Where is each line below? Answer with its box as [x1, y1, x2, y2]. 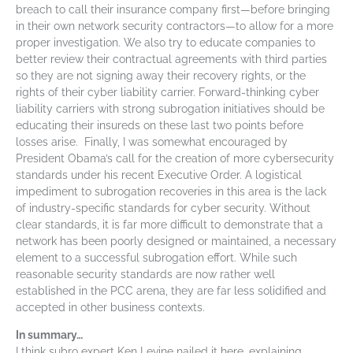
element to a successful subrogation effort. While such [16, 251, 297, 265]
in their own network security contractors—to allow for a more [16, 20, 333, 33]
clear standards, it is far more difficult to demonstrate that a [16, 218, 323, 232]
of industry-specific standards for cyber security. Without [16, 202, 310, 215]
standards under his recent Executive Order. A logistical [16, 169, 302, 182]
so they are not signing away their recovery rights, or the [16, 69, 306, 83]
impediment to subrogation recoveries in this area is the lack [16, 185, 326, 199]
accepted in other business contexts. [16, 301, 205, 314]
